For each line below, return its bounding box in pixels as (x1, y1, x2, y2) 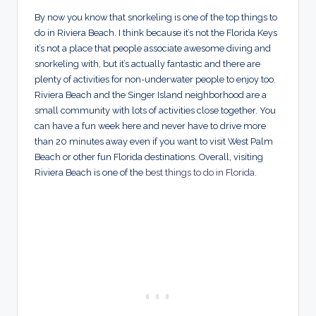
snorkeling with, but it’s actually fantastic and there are (35, 58, 260, 69)
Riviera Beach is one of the (35, 166, 145, 178)
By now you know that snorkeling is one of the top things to (35, 11, 277, 23)
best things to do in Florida (145, 166, 255, 178)
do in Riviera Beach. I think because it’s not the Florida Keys (35, 27, 277, 38)
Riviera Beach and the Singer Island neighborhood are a (35, 89, 267, 100)
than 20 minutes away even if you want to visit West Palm (35, 135, 273, 147)
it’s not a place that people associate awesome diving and (35, 42, 271, 54)
